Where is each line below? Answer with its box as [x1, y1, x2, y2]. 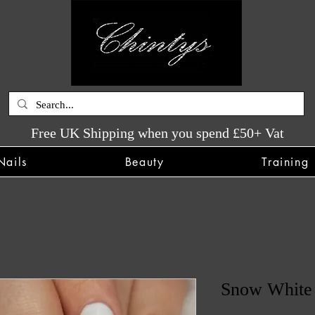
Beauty [124, 154, 165, 169]
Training [262, 154, 309, 169]
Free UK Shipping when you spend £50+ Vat [30, 125, 284, 141]
